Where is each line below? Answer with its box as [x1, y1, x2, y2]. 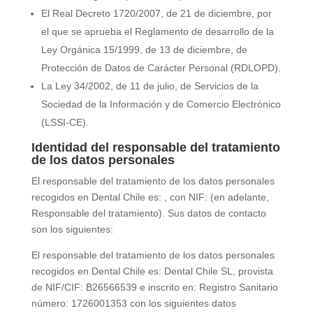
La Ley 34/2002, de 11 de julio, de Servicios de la [41, 80, 259, 92]
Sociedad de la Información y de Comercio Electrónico [41, 99, 281, 110]
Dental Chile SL [163, 265, 233, 277]
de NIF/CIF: [31, 282, 86, 293]
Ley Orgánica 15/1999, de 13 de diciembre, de [41, 44, 247, 55]
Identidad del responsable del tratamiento [31, 140, 280, 154]
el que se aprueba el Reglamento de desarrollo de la [41, 26, 274, 37]
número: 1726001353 [31, 298, 127, 309]
